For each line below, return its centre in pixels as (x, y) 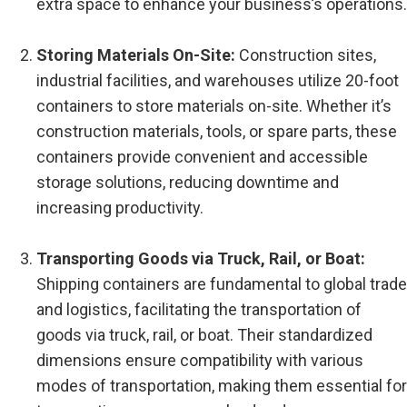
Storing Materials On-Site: (138, 55)
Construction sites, (308, 55)
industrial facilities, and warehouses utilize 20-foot (218, 80)
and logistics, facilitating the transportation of (199, 309)
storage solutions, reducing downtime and (188, 182)
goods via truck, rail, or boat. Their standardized (204, 334)
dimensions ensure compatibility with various (200, 360)
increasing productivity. (120, 207)
